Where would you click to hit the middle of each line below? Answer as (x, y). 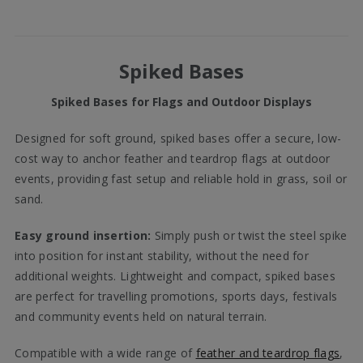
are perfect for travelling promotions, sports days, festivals (176, 297)
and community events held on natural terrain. (141, 317)
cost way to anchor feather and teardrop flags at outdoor (172, 159)
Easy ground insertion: (83, 236)
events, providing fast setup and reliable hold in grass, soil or (181, 179)
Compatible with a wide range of (105, 353)
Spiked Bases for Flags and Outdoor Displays (181, 102)
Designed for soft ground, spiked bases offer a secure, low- (178, 139)
